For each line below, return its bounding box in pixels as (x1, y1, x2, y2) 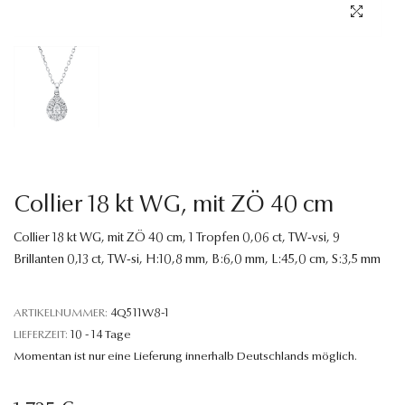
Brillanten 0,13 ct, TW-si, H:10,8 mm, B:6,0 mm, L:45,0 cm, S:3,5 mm (14, 253, 381, 267)
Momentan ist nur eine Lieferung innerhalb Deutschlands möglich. (14, 350, 357, 363)
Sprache (14, 25, 58, 39)
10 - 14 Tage (71, 328, 131, 341)
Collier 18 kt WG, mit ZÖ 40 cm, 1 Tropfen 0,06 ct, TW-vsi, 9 (14, 231, 340, 245)
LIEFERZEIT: (14, 328, 68, 341)
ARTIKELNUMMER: (14, 306, 108, 319)
